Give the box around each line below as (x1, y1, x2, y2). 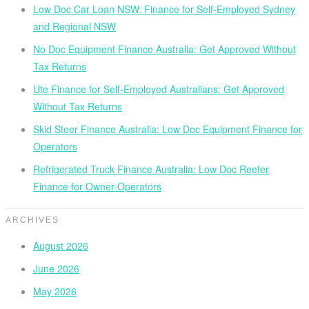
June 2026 (33, 261, 79, 276)
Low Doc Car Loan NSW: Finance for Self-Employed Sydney (33, 2, 295, 17)
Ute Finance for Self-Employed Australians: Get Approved (33, 82, 284, 97)
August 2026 (33, 239, 88, 253)
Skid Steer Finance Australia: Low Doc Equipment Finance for (33, 122, 302, 137)
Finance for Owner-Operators (33, 179, 161, 194)
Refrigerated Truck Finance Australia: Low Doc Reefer (33, 162, 269, 177)
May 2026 (33, 284, 77, 299)
